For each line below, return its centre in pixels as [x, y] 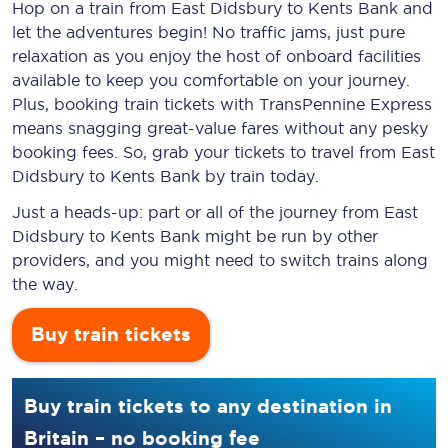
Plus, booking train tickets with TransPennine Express [222, 104]
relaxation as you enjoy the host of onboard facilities [216, 56]
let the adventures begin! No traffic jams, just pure [208, 32]
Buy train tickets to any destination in [208, 406]
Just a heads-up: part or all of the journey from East [215, 212]
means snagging [79, 128]
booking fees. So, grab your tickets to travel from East [223, 152]
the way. [45, 284]
